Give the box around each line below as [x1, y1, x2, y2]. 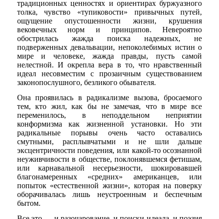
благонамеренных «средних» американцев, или [17, 173, 202, 181]
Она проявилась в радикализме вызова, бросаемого [17, 93, 202, 102]
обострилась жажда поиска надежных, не [17, 34, 202, 43]
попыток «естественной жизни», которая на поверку [17, 181, 202, 190]
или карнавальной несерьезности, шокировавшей [17, 164, 202, 173]
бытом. [17, 199, 41, 208]
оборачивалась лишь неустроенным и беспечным [17, 190, 202, 199]
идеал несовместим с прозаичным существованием [17, 69, 202, 78]
